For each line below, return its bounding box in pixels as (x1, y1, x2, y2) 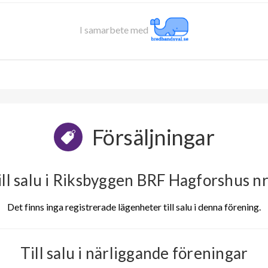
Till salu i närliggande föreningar (20, 243, 248, 263)
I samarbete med (80, 23, 150, 35)
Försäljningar (92, 123, 215, 150)
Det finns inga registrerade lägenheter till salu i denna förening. (7, 200, 261, 212)
